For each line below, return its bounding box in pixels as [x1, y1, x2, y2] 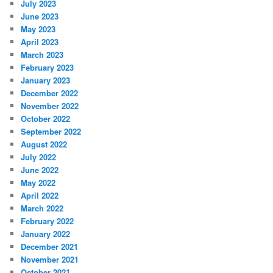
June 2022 [21, 164, 59, 176]
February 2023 [21, 62, 74, 74]
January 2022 [21, 228, 71, 240]
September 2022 [21, 126, 82, 138]
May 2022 [21, 177, 56, 189]
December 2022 [21, 87, 79, 99]
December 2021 [21, 241, 79, 253]
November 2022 [21, 100, 79, 112]
